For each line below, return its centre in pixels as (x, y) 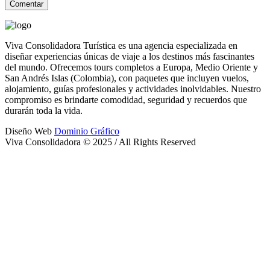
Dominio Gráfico (87, 131)
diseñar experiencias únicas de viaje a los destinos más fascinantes (130, 56)
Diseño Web (30, 131)
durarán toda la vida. (44, 110)
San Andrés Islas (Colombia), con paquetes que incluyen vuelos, (127, 78)
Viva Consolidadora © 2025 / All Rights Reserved (100, 142)
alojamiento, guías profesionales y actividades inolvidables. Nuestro (133, 89)
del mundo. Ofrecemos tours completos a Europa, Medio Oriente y (131, 67)
